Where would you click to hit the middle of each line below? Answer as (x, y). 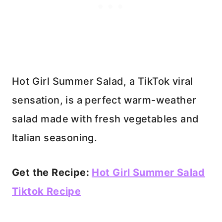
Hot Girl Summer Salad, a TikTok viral (103, 82)
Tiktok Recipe (47, 192)
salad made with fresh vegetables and (106, 119)
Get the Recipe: (52, 173)
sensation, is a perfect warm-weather (104, 100)
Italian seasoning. (55, 138)
